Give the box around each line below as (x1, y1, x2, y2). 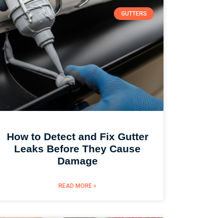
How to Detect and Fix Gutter (6, 130, 148, 142)
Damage (57, 155, 98, 166)
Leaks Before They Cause (14, 143, 141, 154)
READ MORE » (58, 182, 97, 189)
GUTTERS (121, 10, 147, 17)
